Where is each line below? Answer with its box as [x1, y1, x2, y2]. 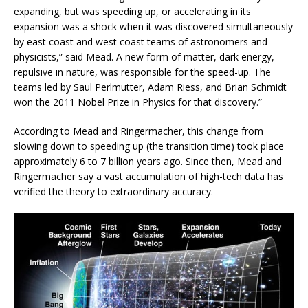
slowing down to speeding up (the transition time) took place [14, 140, 284, 153]
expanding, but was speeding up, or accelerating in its [14, 5, 251, 19]
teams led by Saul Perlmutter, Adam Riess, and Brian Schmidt [14, 80, 287, 94]
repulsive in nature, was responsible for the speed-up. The [14, 65, 271, 79]
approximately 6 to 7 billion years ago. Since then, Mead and [14, 155, 282, 168]
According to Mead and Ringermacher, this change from [14, 124, 263, 138]
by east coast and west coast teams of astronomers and [14, 35, 267, 49]
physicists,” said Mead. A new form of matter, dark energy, [14, 50, 274, 64]
